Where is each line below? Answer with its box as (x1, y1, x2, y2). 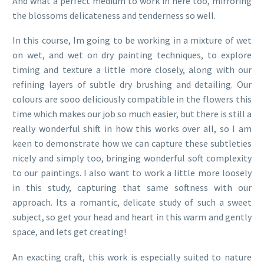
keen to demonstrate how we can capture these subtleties (12, 137, 252, 150)
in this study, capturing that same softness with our (12, 181, 252, 194)
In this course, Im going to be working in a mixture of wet (12, 34, 252, 47)
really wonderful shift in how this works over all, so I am (12, 123, 252, 135)
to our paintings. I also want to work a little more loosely (12, 167, 252, 179)
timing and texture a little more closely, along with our (12, 64, 252, 76)
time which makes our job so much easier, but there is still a (12, 108, 252, 120)
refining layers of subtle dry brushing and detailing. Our (12, 78, 252, 91)
